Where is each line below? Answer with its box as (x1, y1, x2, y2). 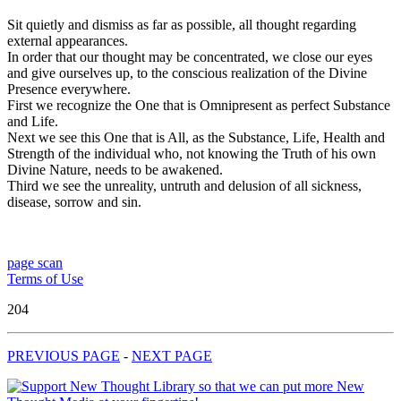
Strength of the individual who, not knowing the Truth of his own (7, 146, 376, 162)
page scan (7, 255, 63, 271)
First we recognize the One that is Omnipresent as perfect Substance (7, 98, 390, 114)
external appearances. (7, 33, 128, 49)
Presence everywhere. (7, 81, 131, 98)
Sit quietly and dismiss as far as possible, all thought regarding (7, 17, 356, 33)
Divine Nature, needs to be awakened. (7, 162, 223, 178)
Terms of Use (7, 271, 83, 287)
